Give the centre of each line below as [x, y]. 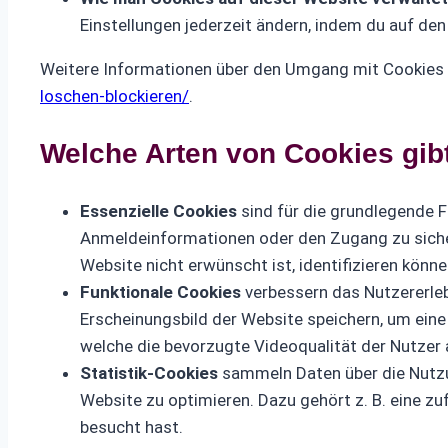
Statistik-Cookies [149, 373]
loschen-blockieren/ [114, 95]
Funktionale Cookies [160, 292]
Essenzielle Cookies [158, 211]
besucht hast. [131, 427]
